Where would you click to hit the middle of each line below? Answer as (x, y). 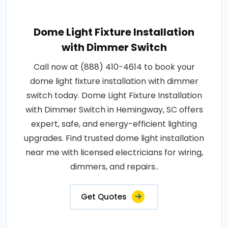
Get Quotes (104, 197)
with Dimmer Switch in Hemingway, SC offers (114, 110)
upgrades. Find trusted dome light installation (114, 138)
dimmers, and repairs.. (114, 167)
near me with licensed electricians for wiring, (114, 153)
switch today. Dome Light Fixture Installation (114, 96)
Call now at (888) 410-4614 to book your (114, 67)
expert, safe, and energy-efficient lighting (114, 124)
